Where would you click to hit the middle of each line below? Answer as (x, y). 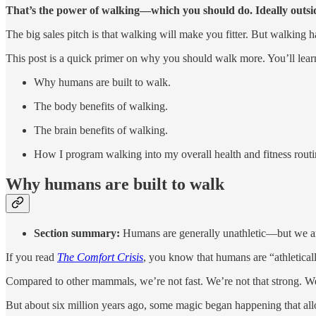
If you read (31, 257)
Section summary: (77, 233)
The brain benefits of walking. (101, 130)
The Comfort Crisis (100, 257)
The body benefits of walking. (101, 107)
